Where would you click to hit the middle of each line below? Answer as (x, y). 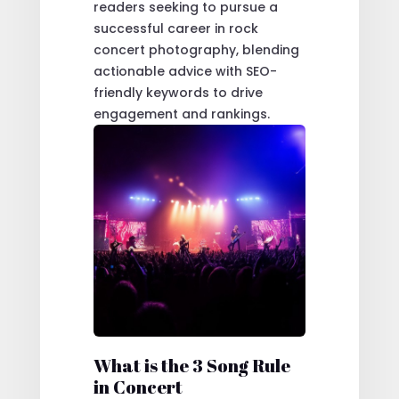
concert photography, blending (196, 49)
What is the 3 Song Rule (191, 365)
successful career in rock (175, 28)
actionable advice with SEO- (185, 71)
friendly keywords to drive (178, 92)
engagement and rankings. (181, 114)
